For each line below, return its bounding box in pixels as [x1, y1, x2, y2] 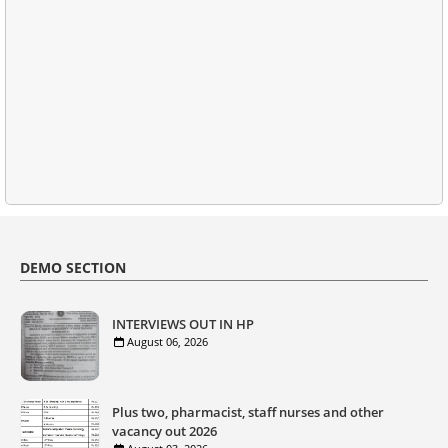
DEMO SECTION [20, 258, 126, 277]
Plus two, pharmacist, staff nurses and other [112, 403, 384, 421]
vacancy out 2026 [112, 422, 217, 440]
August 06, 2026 [127, 334, 208, 349]
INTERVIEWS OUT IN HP [112, 315, 254, 333]
